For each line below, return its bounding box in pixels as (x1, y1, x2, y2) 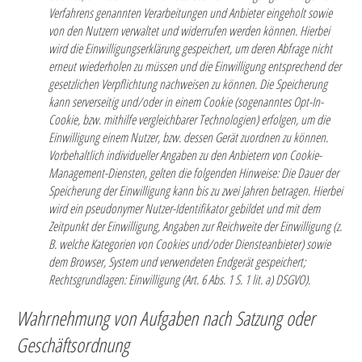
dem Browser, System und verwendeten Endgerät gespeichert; (48, 253, 305, 271)
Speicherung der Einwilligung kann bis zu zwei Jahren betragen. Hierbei (48, 182, 343, 200)
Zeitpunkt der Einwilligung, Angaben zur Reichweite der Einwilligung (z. (48, 217, 342, 235)
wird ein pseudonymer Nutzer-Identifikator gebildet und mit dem (48, 200, 320, 217)
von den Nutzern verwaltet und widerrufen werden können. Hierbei (48, 22, 330, 40)
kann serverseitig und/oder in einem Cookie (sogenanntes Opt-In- (48, 93, 323, 111)
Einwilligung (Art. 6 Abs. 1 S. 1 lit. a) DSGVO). (126, 271, 310, 288)
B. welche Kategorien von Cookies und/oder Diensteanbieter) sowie (48, 235, 330, 253)
